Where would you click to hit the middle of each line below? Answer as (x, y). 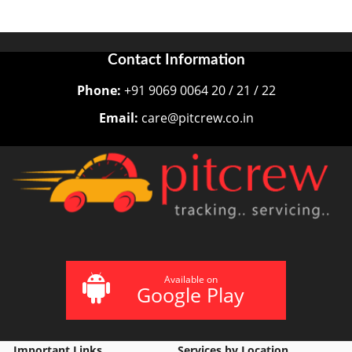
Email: (118, 118)
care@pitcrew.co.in (196, 118)
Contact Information (176, 60)
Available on (191, 279)
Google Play (191, 294)
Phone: (99, 91)
